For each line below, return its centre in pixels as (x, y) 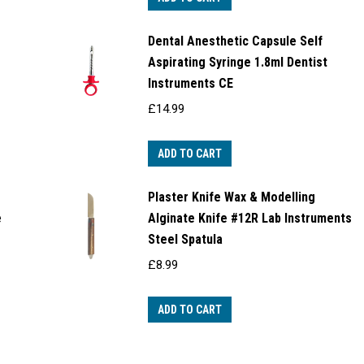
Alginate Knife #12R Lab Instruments (249, 219)
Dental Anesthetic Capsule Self (235, 41)
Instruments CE (190, 84)
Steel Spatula (185, 240)
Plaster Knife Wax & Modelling (231, 197)
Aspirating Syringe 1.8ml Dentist (237, 63)
